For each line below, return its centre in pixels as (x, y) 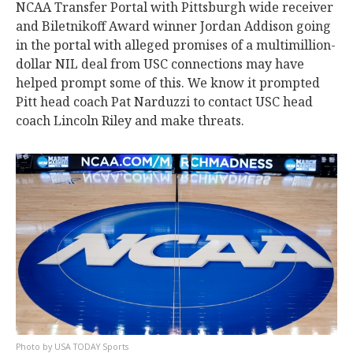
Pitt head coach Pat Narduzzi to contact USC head (164, 102)
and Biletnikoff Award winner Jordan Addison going (173, 26)
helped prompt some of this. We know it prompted (168, 83)
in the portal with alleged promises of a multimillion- (176, 45)
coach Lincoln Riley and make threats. (130, 121)
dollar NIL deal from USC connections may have (160, 64)
